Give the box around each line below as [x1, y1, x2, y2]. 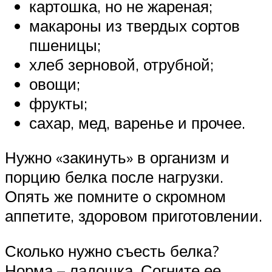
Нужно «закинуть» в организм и [5, 148, 229, 168]
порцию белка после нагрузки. [5, 167, 223, 187]
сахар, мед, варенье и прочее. [29, 112, 245, 132]
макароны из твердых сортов [29, 15, 240, 35]
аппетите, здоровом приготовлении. [5, 206, 262, 226]
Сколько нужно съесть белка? [5, 241, 219, 260]
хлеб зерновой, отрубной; [29, 54, 214, 74]
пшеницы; [29, 35, 101, 55]
